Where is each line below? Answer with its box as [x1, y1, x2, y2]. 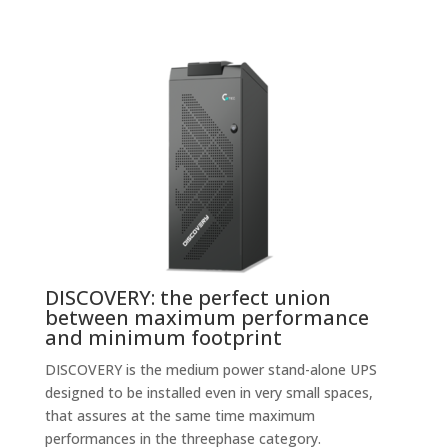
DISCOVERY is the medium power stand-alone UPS [44, 360, 377, 379]
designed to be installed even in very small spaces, [44, 383, 373, 402]
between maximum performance [44, 304, 369, 331]
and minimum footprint [44, 324, 282, 351]
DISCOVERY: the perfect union [44, 284, 331, 311]
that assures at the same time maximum [44, 406, 315, 425]
